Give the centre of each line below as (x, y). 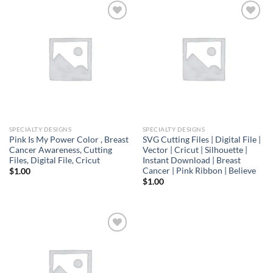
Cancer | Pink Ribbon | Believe (199, 170)
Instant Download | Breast (191, 160)
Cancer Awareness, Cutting (60, 150)
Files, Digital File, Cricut (54, 160)
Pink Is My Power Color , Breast (69, 139)
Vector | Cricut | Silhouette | (195, 150)
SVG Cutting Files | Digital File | (201, 139)
